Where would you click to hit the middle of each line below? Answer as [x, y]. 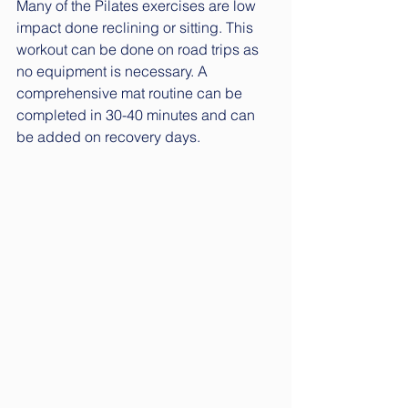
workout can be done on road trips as [139, 49]
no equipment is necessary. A [114, 71]
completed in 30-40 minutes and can [138, 115]
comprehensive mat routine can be [131, 93]
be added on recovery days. [108, 137]
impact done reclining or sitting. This [137, 27]
